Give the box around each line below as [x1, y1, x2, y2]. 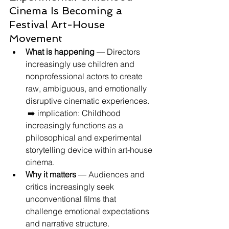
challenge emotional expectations [26, 206, 151, 216]
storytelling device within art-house [26, 145, 154, 155]
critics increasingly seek [26, 181, 116, 192]
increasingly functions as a [26, 120, 125, 130]
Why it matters [26, 169, 76, 179]
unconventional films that [26, 194, 118, 204]
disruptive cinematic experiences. [26, 96, 149, 106]
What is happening [26, 47, 95, 57]
